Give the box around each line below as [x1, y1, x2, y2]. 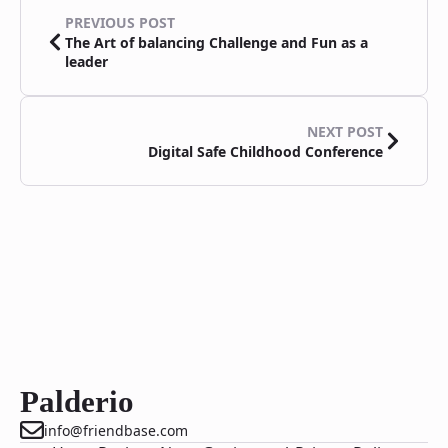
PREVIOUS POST [65, 13, 175, 32]
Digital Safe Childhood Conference [148, 142, 383, 161]
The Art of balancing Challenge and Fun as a [65, 33, 368, 52]
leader [65, 52, 108, 71]
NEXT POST [307, 122, 383, 141]
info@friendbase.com [44, 420, 188, 440]
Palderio [20, 384, 134, 419]
